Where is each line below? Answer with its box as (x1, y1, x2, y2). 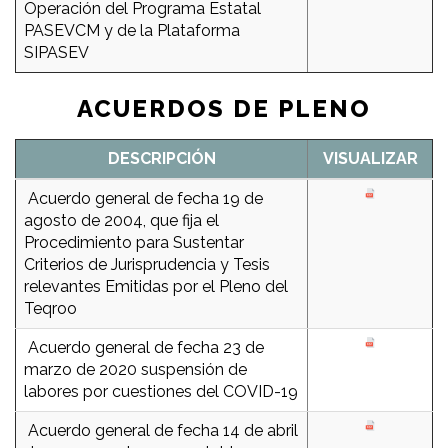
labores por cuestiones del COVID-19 (24, 382, 298, 402)
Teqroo (24, 299, 77, 319)
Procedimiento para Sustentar (24, 233, 244, 253)
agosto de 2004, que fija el (24, 211, 219, 231)
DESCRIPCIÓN (107, 149, 216, 169)
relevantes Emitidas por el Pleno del (24, 277, 288, 297)
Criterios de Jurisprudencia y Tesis (24, 255, 270, 275)
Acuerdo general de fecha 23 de (24, 338, 264, 358)
